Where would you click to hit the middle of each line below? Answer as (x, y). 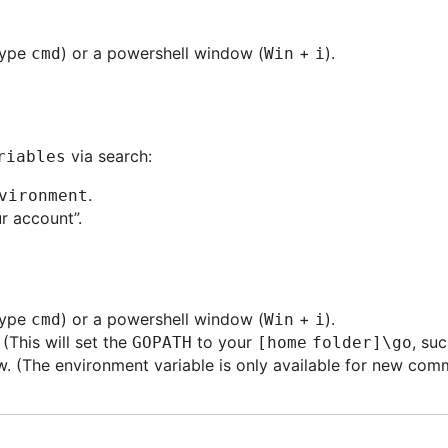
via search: (109, 156)
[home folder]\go (334, 342)
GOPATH (162, 342)
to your (224, 342)
